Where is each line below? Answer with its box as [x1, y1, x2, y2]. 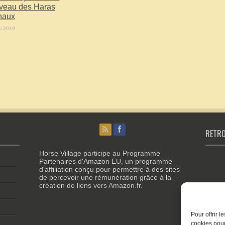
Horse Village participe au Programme [39, 149, 160, 157]
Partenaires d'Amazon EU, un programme [39, 157, 172, 165]
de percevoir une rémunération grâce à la [39, 173, 171, 181]
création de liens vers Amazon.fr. [39, 181, 143, 189]
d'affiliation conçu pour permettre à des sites [39, 165, 180, 173]
